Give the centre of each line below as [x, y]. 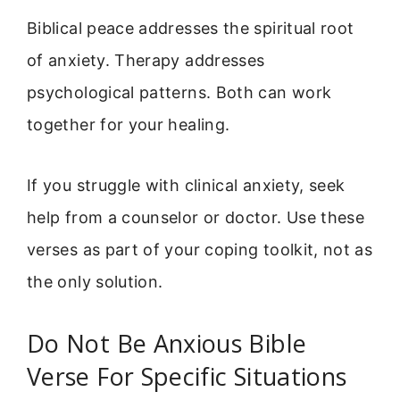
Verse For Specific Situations [187, 377]
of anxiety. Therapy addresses [146, 60]
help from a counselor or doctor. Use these [196, 217]
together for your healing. [129, 124]
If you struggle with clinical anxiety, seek [186, 185]
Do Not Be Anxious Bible [167, 344]
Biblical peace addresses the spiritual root [191, 28]
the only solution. [95, 281]
